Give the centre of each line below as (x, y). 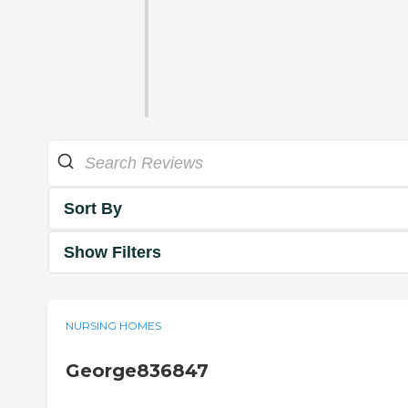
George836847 (137, 371)
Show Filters (112, 252)
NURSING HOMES (113, 326)
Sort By (93, 208)
